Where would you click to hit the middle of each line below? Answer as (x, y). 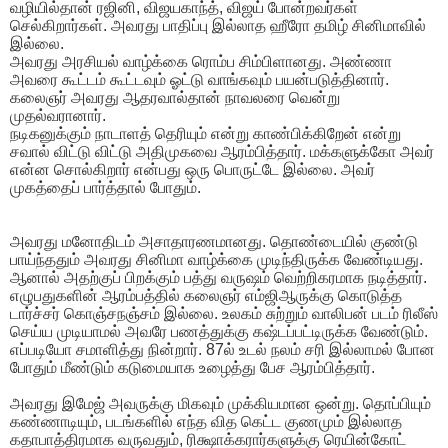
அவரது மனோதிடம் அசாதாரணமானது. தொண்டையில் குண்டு (214, 242)
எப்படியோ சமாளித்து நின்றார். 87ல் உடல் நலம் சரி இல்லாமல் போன (222, 350)
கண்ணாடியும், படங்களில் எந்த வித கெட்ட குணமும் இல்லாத (206, 422)
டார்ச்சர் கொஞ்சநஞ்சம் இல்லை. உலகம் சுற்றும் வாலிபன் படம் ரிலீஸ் (224, 314)
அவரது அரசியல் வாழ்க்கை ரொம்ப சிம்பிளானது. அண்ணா (201, 62)
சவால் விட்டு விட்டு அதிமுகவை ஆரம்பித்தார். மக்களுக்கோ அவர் (222, 152)
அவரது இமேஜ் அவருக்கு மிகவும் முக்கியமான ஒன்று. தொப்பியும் (220, 404)
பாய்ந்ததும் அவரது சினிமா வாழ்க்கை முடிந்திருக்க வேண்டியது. (216, 260)
